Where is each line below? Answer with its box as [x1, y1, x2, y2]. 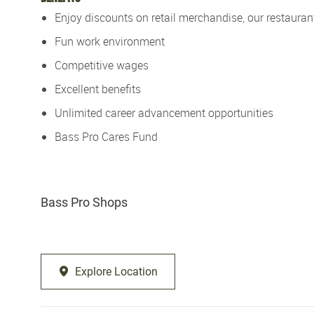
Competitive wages [55, 57, 149, 73]
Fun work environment [55, 33, 165, 49]
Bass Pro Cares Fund [55, 128, 158, 144]
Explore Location [75, 264, 158, 278]
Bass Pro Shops [41, 194, 128, 210]
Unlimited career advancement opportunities [55, 104, 273, 121]
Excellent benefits [55, 81, 141, 97]
